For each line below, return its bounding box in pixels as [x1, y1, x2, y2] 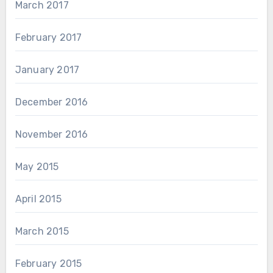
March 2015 [15, 225, 69, 237]
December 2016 [15, 96, 88, 108]
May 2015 [15, 160, 59, 172]
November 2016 [15, 128, 88, 140]
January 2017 [15, 63, 80, 76]
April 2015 [15, 193, 62, 205]
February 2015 [15, 257, 82, 269]
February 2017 [15, 31, 82, 43]
